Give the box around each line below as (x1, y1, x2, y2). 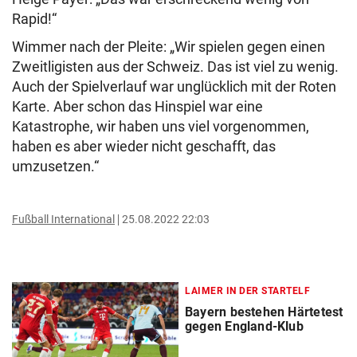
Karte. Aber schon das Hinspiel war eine (12, 98, 263, 115)
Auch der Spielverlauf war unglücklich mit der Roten (12, 78, 336, 95)
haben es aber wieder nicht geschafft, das (12, 138, 276, 155)
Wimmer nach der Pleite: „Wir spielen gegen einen (12, 38, 325, 55)
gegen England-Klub (185, 319, 304, 334)
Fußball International (12, 213, 115, 226)
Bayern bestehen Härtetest (185, 304, 343, 320)
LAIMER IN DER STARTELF (185, 285, 310, 296)
